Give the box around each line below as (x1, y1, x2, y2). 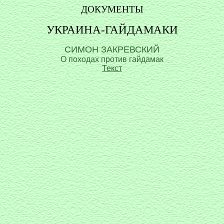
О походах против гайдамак (60, 55, 163, 63)
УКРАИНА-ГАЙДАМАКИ (46, 23, 178, 36)
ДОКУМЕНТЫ (80, 4, 143, 14)
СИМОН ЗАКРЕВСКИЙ (64, 44, 159, 54)
